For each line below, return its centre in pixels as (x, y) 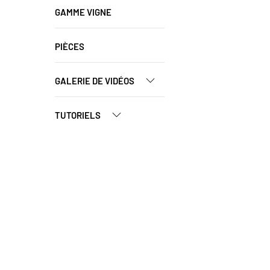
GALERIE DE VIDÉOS (96, 81)
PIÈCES (70, 46)
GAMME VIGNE (83, 12)
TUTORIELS (79, 115)
